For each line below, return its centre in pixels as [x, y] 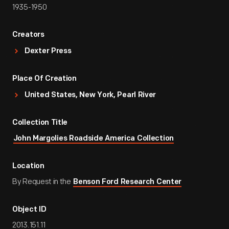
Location [28, 166]
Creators [28, 35]
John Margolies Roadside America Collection [93, 139]
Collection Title [40, 123]
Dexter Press [48, 51]
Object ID [29, 210]
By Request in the [42, 182]
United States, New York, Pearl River [90, 95]
